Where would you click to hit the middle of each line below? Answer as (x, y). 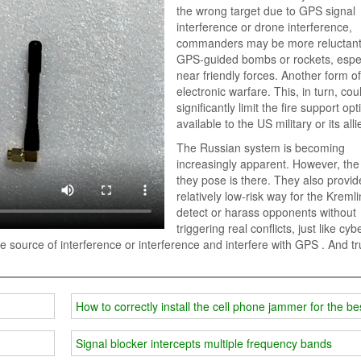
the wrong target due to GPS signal (266, 10)
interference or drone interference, (264, 26)
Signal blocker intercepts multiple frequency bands (203, 344)
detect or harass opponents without (266, 212)
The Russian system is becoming (260, 147)
